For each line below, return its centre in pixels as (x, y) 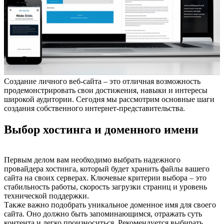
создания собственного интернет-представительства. (94, 108)
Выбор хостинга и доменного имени (101, 129)
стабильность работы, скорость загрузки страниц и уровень (105, 186)
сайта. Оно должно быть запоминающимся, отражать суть (103, 213)
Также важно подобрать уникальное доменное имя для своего (110, 204)
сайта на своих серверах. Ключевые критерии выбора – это (105, 177)
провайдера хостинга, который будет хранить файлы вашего (107, 168)
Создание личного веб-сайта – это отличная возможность (102, 81)
